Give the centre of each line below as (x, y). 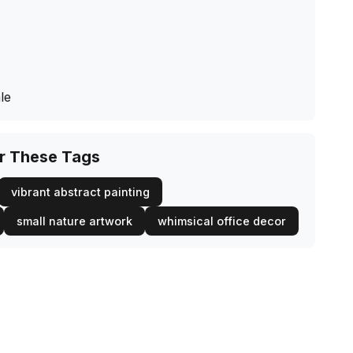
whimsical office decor (222, 221)
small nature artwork (74, 221)
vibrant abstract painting (80, 192)
